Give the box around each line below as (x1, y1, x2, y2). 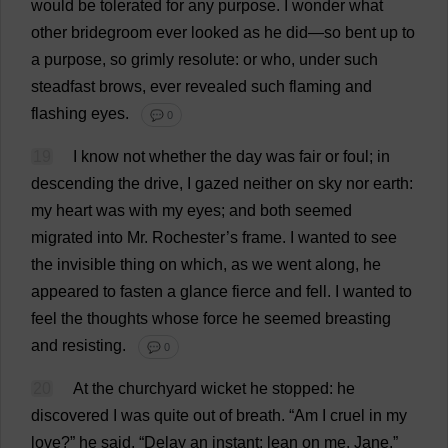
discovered (31, 407, 109, 424)
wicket (201, 380, 246, 397)
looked (191, 24, 239, 41)
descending (31, 175, 114, 192)
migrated (31, 229, 93, 246)
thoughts (87, 310, 148, 327)
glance (180, 283, 228, 300)
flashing (31, 105, 87, 122)
